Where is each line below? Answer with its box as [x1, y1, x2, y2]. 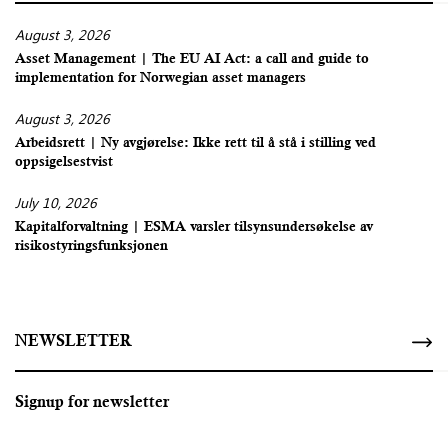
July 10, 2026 [15, 193, 97, 213]
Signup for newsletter [15, 395, 169, 413]
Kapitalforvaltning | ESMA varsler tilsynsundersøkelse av [15, 220, 373, 236]
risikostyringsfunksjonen [15, 239, 168, 255]
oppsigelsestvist [15, 155, 113, 171]
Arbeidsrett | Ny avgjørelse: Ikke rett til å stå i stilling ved [15, 136, 376, 152]
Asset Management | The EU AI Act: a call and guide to [15, 52, 369, 68]
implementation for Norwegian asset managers [15, 71, 306, 87]
